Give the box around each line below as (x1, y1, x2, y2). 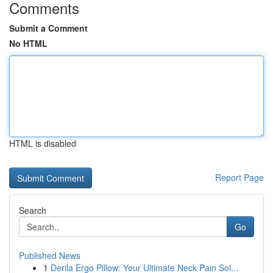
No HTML (9, 37, 48, 49)
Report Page (215, 171, 264, 183)
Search (19, 204, 46, 216)
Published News (19, 249, 80, 261)
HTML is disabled (9, 137, 76, 149)
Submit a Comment (9, 22, 88, 34)
